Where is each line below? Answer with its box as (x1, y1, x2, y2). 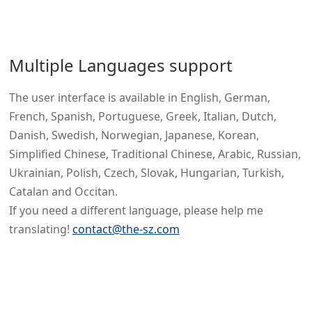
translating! (8, 221, 72, 237)
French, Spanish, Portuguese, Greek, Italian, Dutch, (8, 109, 276, 125)
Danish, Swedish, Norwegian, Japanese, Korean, (8, 127, 259, 143)
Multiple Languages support (8, 53, 233, 77)
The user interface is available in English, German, (8, 90, 270, 106)
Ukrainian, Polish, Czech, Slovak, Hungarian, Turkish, (8, 165, 284, 181)
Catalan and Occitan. (8, 184, 118, 200)
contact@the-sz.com (72, 221, 180, 237)
